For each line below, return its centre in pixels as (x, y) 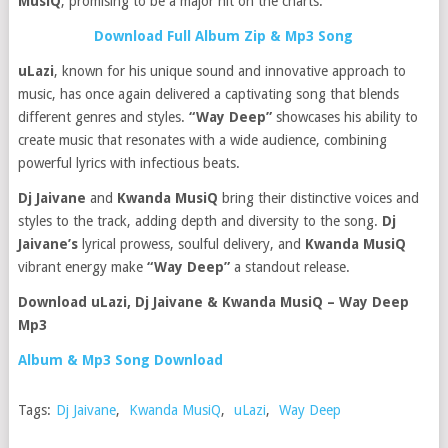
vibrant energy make (82, 267)
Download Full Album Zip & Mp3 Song (224, 36)
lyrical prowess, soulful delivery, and (193, 244)
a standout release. (289, 267)
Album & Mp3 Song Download (120, 360)
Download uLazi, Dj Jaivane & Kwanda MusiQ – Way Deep (213, 302)
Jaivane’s (49, 244)
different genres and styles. (103, 117)
